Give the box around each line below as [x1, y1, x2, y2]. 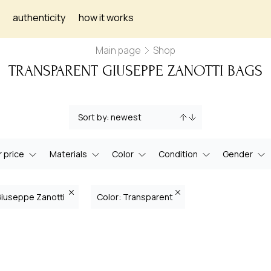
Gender [223, 148, 253, 160]
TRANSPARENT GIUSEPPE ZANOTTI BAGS [8, 62, 263, 79]
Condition [158, 148, 198, 160]
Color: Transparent [97, 191, 173, 203]
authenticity [13, 11, 65, 24]
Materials [49, 148, 87, 160]
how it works [79, 11, 134, 24]
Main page [96, 44, 141, 57]
